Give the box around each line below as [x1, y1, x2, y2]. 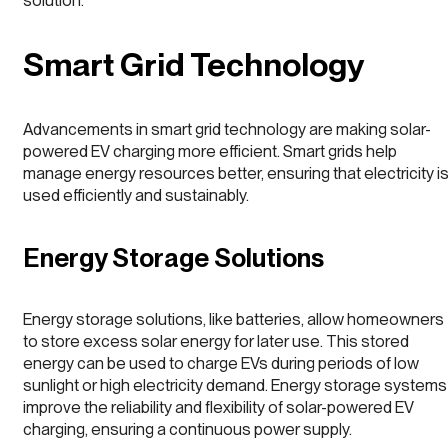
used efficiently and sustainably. [23, 185, 249, 206]
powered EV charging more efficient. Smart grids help [23, 141, 397, 162]
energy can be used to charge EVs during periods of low [23, 352, 419, 373]
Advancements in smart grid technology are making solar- [23, 119, 431, 140]
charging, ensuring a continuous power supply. [23, 418, 352, 439]
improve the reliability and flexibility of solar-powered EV [23, 396, 414, 417]
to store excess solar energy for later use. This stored [23, 330, 409, 351]
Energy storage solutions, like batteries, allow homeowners [23, 308, 444, 329]
